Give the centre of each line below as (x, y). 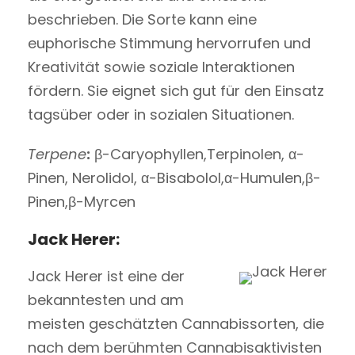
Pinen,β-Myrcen (82, 201)
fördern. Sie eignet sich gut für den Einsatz (176, 90)
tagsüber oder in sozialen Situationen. (161, 114)
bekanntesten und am (106, 300)
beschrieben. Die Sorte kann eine (142, 19)
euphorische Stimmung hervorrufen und (169, 43)
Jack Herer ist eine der (106, 276)
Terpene (57, 154)
